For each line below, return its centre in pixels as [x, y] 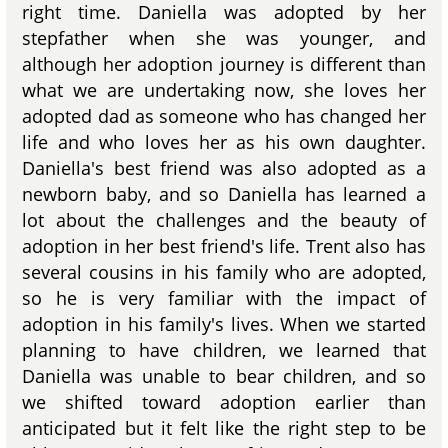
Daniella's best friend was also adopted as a [224, 167]
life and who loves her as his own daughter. [224, 141]
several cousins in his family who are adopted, [224, 271]
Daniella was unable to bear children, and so [224, 375]
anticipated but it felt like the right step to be [224, 427]
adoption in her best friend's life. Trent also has [224, 245]
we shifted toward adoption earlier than [224, 401]
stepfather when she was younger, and [224, 37]
